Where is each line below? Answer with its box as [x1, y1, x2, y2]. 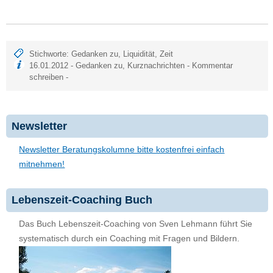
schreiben [29, 73, 64, 82]
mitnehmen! [19, 160, 65, 169]
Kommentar [192, 61, 233, 71]
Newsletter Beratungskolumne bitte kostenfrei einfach [19, 145, 225, 155]
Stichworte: [29, 49, 72, 59]
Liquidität [123, 49, 155, 59]
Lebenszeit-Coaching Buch [11, 194, 152, 207]
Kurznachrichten [127, 61, 185, 71]
